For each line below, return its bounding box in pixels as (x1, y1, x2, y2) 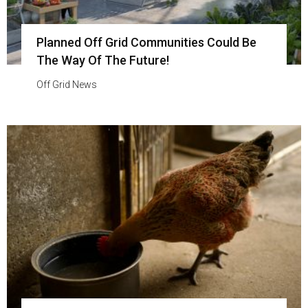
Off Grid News (36, 79, 97, 91)
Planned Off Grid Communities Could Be (36, 35, 256, 50)
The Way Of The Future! (36, 53, 169, 68)
